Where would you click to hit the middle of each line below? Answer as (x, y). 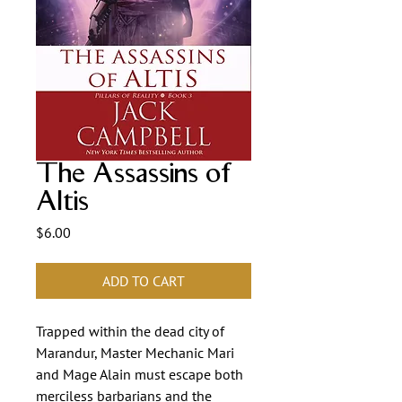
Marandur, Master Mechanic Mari (135, 353)
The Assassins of (135, 174)
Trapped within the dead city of (130, 331)
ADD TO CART (144, 281)
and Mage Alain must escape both (140, 374)
